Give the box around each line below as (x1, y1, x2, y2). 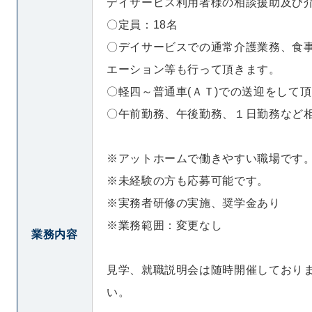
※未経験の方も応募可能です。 (107, 175, 269, 187)
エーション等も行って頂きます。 (107, 63, 281, 75)
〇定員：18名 (107, 19, 178, 31)
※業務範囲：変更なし (107, 219, 223, 231)
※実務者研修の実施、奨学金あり (107, 197, 281, 209)
